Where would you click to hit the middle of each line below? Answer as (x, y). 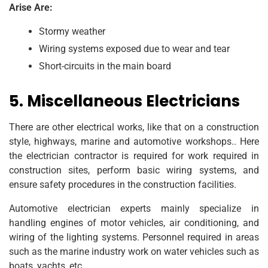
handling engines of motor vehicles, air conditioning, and (134, 223)
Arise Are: (31, 7)
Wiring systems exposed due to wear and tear (134, 48)
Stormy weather (72, 31)
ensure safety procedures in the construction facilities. (123, 184)
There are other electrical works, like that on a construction (134, 127)
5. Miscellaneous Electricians (124, 101)
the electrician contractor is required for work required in (134, 156)
